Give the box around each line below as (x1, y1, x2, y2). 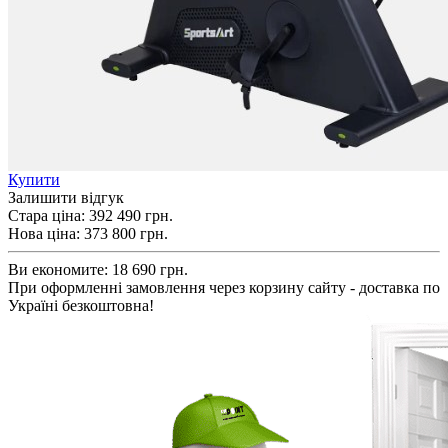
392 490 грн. (89, 206, 173, 224)
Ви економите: (8, 260, 112, 278)
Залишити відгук (8, 188, 124, 206)
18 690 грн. (112, 260, 188, 278)
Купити (8, 170, 60, 188)
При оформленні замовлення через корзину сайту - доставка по (8, 278, 440, 296)
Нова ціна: (8, 224, 80, 242)
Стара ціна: (8, 206, 89, 224)
